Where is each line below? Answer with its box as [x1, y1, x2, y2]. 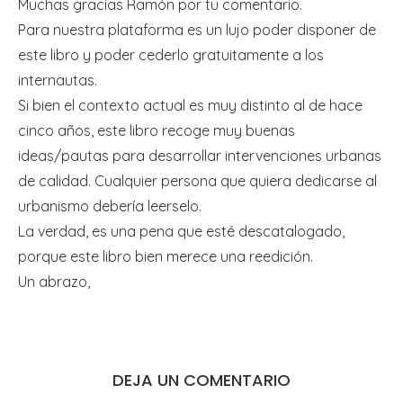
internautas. [18, 71, 97, 90]
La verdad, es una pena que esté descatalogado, [18, 222, 345, 241]
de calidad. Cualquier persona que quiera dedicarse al [18, 172, 377, 191]
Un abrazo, [18, 273, 90, 291]
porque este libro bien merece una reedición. [18, 247, 313, 266]
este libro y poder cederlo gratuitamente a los [18, 46, 324, 65]
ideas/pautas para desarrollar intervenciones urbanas [18, 147, 381, 166]
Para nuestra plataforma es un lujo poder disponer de [18, 21, 376, 40]
